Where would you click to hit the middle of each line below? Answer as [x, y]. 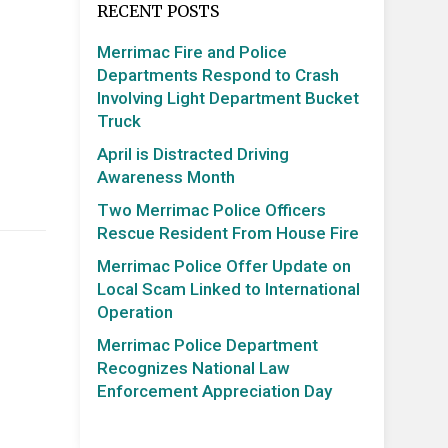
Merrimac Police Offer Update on [224, 266]
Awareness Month [166, 176]
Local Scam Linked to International [228, 289]
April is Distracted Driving [193, 153]
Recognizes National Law [193, 368]
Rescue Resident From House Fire [228, 233]
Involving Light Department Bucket [228, 97]
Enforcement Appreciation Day [214, 391]
